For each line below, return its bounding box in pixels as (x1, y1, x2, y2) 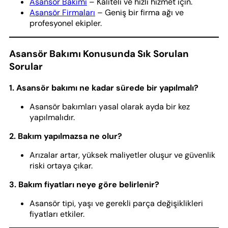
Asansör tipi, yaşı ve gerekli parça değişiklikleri (30, 197, 203, 209)
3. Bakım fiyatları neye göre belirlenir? (9, 179, 159, 190)
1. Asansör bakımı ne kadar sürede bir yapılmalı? (9, 82, 198, 93)
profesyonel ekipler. (30, 18, 102, 29)
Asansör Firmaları (30, 7, 95, 18)
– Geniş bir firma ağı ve (95, 7, 184, 18)
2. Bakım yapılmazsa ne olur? (9, 130, 122, 141)
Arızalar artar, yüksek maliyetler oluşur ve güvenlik (30, 149, 215, 160)
